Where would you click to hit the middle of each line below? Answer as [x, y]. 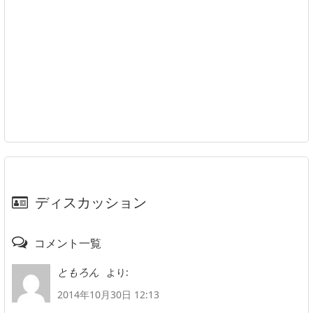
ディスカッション [91, 203]
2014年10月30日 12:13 [108, 295]
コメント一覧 [68, 243]
